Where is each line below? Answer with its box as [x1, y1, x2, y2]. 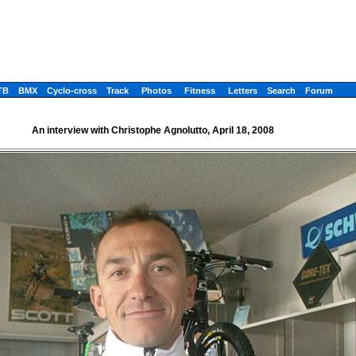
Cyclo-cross [47, 86, 97, 95]
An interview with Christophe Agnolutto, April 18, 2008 [32, 124, 274, 136]
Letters [228, 86, 257, 95]
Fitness [184, 86, 215, 95]
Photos [141, 86, 172, 95]
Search [267, 86, 296, 95]
